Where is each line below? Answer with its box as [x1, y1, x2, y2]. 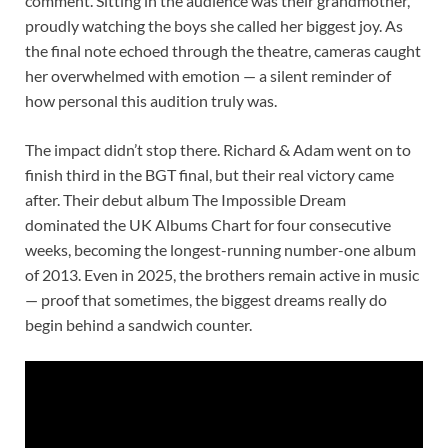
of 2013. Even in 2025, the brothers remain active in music [25, 264, 419, 284]
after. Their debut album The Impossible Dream [25, 189, 346, 209]
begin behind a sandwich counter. [25, 314, 252, 334]
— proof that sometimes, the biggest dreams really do [25, 289, 387, 309]
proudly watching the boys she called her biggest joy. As [25, 15, 403, 35]
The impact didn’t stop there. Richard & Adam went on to [25, 139, 411, 159]
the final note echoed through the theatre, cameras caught [25, 40, 421, 60]
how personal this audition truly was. [25, 90, 277, 110]
